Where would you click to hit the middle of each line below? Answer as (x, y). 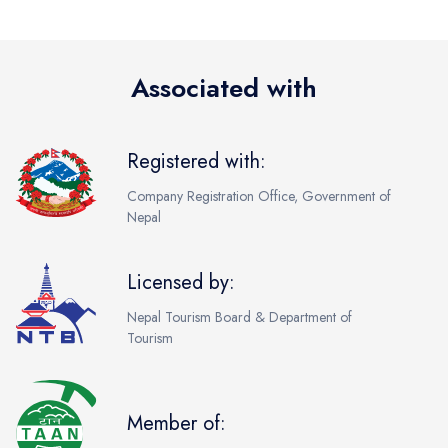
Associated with (224, 87)
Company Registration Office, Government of (259, 195)
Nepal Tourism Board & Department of (239, 316)
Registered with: (196, 161)
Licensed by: (181, 282)
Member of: (176, 424)
